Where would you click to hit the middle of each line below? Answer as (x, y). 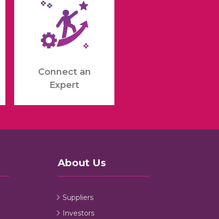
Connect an (64, 72)
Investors (79, 213)
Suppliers (78, 197)
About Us (82, 163)
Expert (64, 85)
